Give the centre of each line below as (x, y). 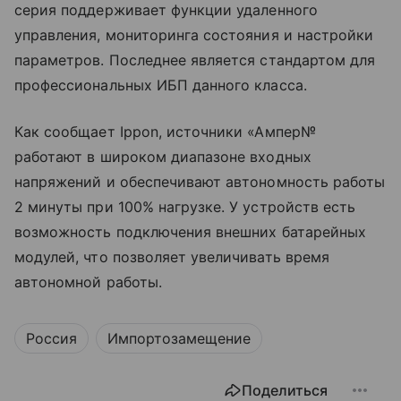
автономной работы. (88, 282)
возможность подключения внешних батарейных (191, 231)
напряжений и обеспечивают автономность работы (200, 181)
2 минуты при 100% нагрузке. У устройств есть (185, 206)
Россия (51, 338)
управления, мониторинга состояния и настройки (194, 34)
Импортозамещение (179, 338)
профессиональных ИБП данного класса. (161, 85)
